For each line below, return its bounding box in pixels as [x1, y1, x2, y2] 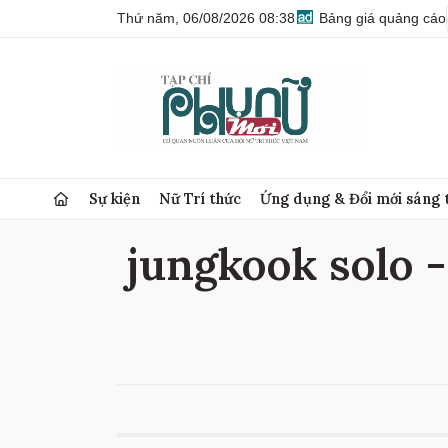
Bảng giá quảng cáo [315, 10, 446, 26]
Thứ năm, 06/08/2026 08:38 [117, 10, 295, 26]
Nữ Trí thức [159, 189, 242, 208]
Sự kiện [89, 189, 141, 208]
